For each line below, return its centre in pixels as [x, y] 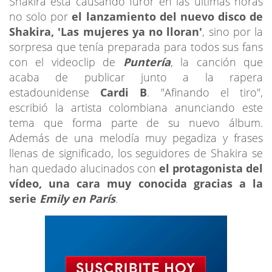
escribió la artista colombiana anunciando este [136, 107]
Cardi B [124, 92]
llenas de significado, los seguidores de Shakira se [136, 153]
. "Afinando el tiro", [205, 92]
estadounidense [55, 92]
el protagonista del [211, 168]
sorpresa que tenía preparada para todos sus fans [136, 46]
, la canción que [217, 62]
